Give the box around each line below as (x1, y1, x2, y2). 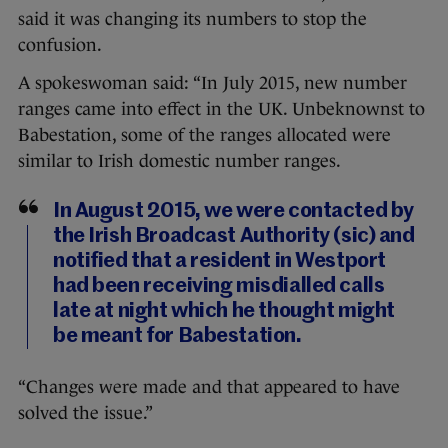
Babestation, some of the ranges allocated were (18, 125, 391, 146)
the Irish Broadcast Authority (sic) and (53, 226, 415, 248)
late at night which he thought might (53, 301, 395, 323)
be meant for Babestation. (53, 326, 302, 348)
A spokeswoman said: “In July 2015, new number (18, 73, 407, 94)
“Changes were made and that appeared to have (18, 377, 400, 398)
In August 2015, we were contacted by (53, 201, 414, 223)
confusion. (18, 35, 102, 56)
